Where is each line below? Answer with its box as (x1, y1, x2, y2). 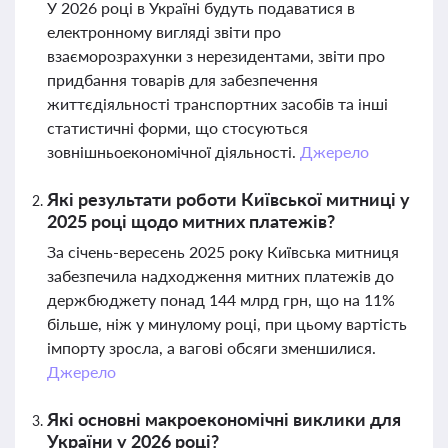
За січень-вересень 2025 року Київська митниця (47, 242, 399, 261)
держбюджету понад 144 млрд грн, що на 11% (47, 290, 395, 309)
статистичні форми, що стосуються (47, 118, 308, 137)
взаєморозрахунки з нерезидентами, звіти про (47, 46, 385, 65)
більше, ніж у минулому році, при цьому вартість (47, 314, 407, 333)
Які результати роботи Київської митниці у (47, 188, 410, 210)
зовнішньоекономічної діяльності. (47, 142, 300, 161)
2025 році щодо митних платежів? (47, 210, 335, 232)
